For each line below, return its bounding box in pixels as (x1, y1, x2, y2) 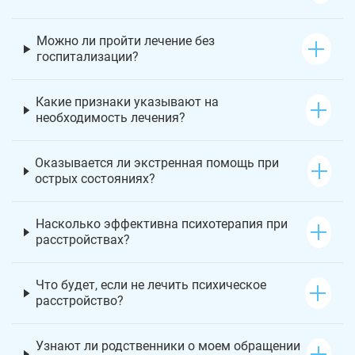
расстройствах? (35, 232, 130, 248)
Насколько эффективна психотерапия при (35, 216, 288, 232)
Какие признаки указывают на (35, 94, 219, 110)
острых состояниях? (35, 171, 156, 187)
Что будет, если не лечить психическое (36, 277, 267, 293)
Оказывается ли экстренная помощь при (35, 155, 280, 171)
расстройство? (36, 293, 124, 309)
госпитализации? (36, 49, 139, 65)
